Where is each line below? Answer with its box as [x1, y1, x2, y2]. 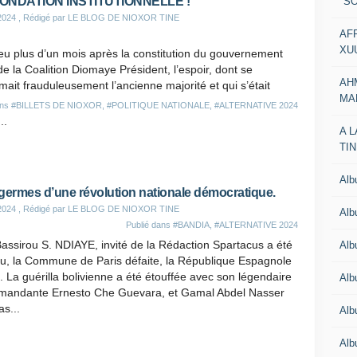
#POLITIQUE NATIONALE [107, 100, 210, 110]
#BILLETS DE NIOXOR [11, 100, 102, 110]
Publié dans [126, 220, 173, 229]
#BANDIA [173, 220, 210, 229]
